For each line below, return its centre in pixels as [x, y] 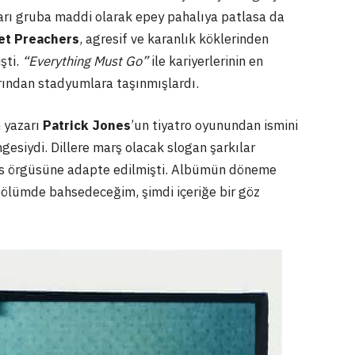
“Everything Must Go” [85, 61]
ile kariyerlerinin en [206, 61]
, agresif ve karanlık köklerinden [174, 38]
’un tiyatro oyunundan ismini [214, 126]
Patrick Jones [87, 126]
